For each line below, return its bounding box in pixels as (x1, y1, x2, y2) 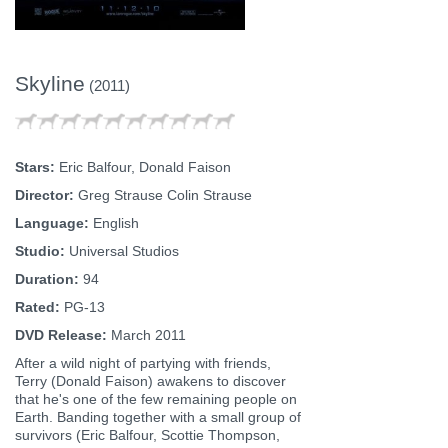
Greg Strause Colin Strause (74, 186, 252, 203)
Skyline (15, 71, 85, 95)
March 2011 (107, 326, 186, 343)
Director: (15, 186, 74, 203)
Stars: (15, 158, 55, 175)
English (89, 214, 139, 231)
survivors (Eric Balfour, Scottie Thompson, (15, 426, 280, 443)
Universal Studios (65, 242, 179, 259)
